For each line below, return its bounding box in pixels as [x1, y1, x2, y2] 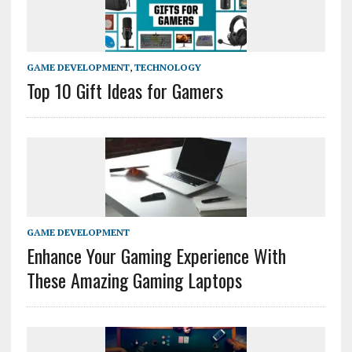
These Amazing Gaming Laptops [26, 265, 242, 294]
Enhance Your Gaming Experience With [26, 240, 286, 269]
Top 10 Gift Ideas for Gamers [26, 75, 223, 104]
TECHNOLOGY [134, 60, 201, 73]
